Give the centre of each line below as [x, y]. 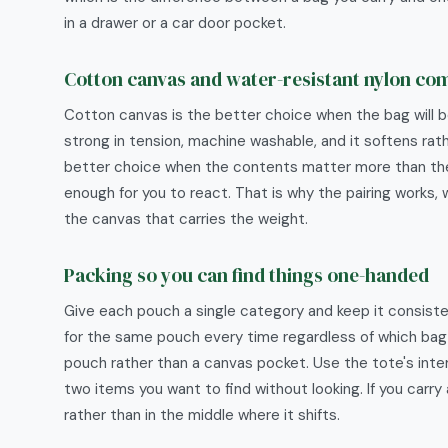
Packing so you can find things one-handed [246, 275]
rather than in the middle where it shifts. [202, 415]
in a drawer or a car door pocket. [175, 23]
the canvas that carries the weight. [186, 219]
